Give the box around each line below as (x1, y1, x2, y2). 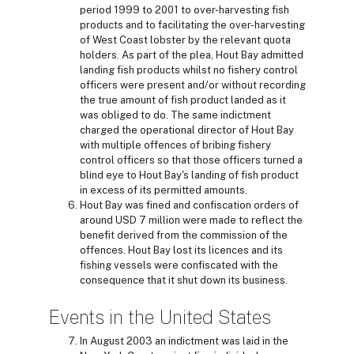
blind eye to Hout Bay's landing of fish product (80, 168, 299, 181)
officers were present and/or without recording (80, 78, 306, 91)
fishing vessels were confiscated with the (80, 258, 278, 271)
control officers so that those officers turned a (80, 153, 303, 166)
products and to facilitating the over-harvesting (80, 18, 305, 31)
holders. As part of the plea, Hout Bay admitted (80, 48, 303, 61)
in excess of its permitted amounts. (80, 183, 247, 196)
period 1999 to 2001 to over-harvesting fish (80, 3, 289, 16)
